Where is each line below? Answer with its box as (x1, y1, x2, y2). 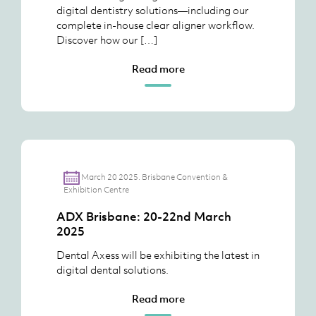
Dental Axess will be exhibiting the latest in (56, 248, 260, 262)
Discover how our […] (56, 32, 157, 47)
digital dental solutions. (56, 262, 169, 276)
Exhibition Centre (63, 184, 129, 195)
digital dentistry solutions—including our (56, 3, 249, 17)
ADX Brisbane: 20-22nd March (56, 209, 231, 224)
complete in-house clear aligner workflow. (56, 18, 255, 32)
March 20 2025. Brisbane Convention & (80, 171, 228, 183)
